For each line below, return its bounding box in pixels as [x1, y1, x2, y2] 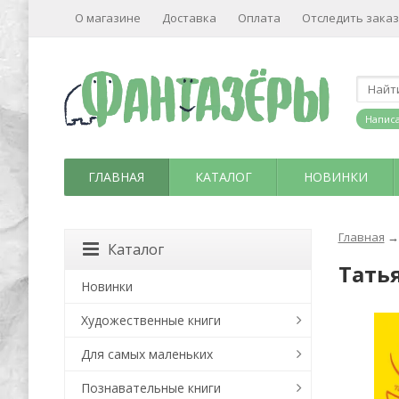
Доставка [162, 10, 216, 26]
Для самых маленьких [81, 346, 213, 362]
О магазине [75, 10, 141, 26]
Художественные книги [81, 312, 221, 329]
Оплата [238, 10, 281, 26]
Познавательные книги [81, 379, 221, 396]
